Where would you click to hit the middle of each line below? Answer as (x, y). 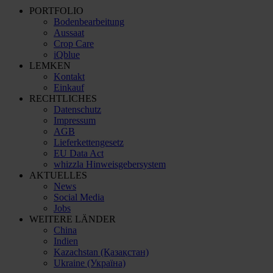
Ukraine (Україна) (90, 263)
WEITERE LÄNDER (73, 219)
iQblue (67, 54)
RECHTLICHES (63, 98)
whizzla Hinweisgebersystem (110, 164)
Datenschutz (77, 109)
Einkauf (69, 87)
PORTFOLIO (56, 10)
